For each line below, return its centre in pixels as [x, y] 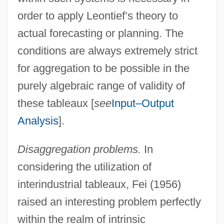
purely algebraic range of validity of [101, 85]
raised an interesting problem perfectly [109, 201]
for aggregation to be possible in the [103, 68]
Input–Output [142, 103]
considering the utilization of [84, 166]
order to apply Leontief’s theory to [97, 15]
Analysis [38, 120]
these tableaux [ [55, 103]
